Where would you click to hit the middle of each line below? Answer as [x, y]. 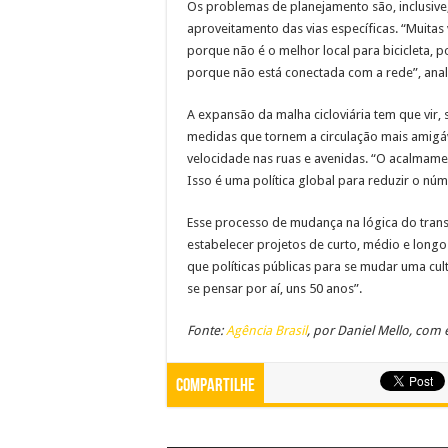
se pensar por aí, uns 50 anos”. [274, 288]
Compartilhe [215, 386]
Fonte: [206, 330]
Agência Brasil [266, 330]
